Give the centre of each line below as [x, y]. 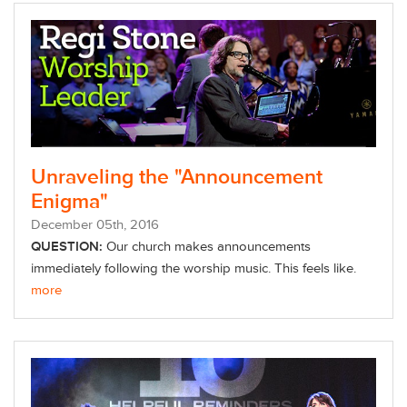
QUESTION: [67, 247]
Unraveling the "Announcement [177, 178]
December [64, 225]
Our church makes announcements [207, 247]
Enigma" [69, 202]
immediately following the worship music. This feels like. [194, 269]
